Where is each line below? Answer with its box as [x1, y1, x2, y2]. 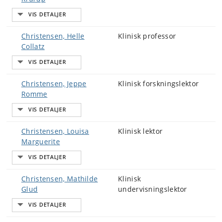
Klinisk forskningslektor [118, 79, 199, 88]
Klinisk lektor [118, 126, 163, 136]
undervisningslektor [118, 184, 187, 194]
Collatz [21, 42, 45, 51]
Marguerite [21, 137, 60, 146]
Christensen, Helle [21, 31, 85, 41]
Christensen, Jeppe [21, 79, 87, 88]
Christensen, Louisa [21, 126, 89, 136]
